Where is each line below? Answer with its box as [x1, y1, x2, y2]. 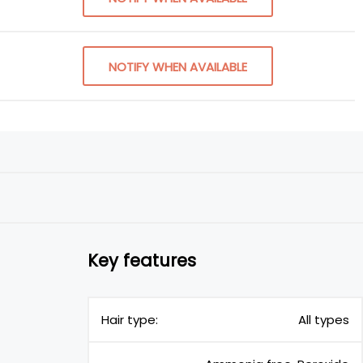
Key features [88, 248, 196, 272]
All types [298, 311, 349, 328]
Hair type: [101, 311, 158, 328]
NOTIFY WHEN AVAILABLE [109, 58, 247, 75]
